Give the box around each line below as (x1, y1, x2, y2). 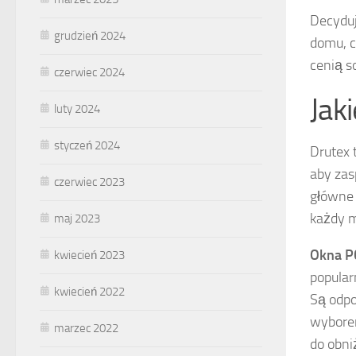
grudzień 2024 (54, 28, 126, 43)
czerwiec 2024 (54, 64, 125, 79)
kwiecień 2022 (54, 284, 125, 299)
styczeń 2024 (54, 137, 120, 153)
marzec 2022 (54, 320, 118, 335)
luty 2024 (54, 101, 100, 116)
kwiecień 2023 (54, 247, 125, 262)
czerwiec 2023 (54, 174, 125, 189)
